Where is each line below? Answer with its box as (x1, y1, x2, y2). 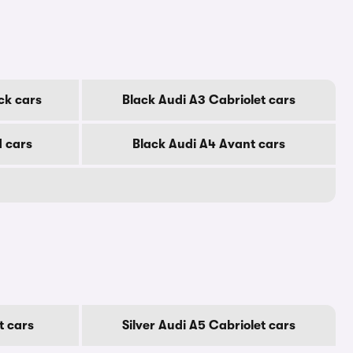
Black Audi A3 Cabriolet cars (122, 93, 295, 107)
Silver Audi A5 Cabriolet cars (122, 318, 295, 333)
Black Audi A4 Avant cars (132, 137, 285, 151)
